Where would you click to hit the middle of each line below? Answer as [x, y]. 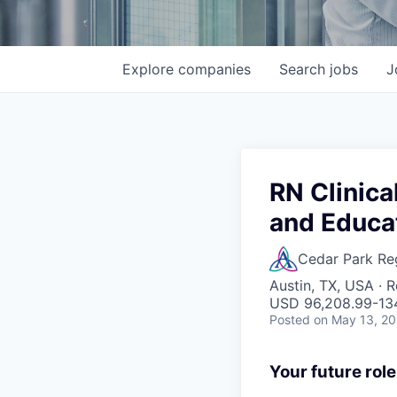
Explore [150, 69]
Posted [290, 319]
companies [214, 69]
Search [304, 69]
